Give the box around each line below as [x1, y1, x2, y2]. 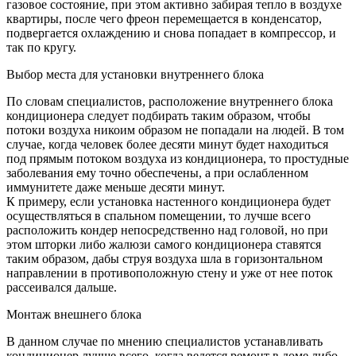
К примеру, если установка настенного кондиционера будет [6, 195, 331, 209]
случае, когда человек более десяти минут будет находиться [6, 137, 328, 152]
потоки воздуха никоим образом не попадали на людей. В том [6, 123, 344, 137]
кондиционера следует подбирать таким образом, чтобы [6, 109, 311, 123]
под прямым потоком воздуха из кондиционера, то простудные [6, 152, 349, 166]
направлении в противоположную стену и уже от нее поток [6, 266, 333, 281]
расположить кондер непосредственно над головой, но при [6, 223, 328, 238]
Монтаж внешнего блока [6, 308, 141, 322]
